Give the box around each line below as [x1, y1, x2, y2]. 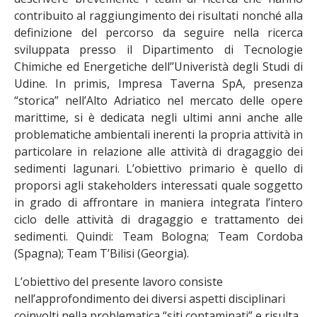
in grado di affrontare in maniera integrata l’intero [14, 195, 303, 210]
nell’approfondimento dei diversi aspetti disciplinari [14, 291, 285, 306]
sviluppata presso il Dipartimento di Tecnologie [14, 42, 303, 57]
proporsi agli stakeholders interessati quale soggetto [14, 178, 303, 193]
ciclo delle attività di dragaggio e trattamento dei [14, 212, 303, 227]
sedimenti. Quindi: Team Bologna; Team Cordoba [14, 229, 303, 244]
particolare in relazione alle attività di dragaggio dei [14, 144, 303, 159]
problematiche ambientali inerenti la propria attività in [14, 127, 303, 142]
